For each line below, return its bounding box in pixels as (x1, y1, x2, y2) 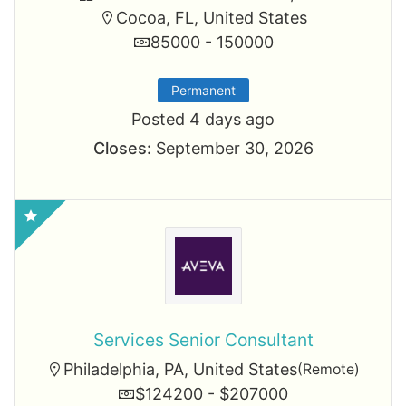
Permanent (170, 82, 236, 98)
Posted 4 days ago (131, 110, 275, 129)
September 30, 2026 (150, 139, 314, 158)
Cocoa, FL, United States (116, 8, 307, 27)
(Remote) (297, 361, 360, 378)
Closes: (92, 139, 151, 158)
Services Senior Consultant (92, 329, 314, 351)
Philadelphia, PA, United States (63, 360, 297, 379)
